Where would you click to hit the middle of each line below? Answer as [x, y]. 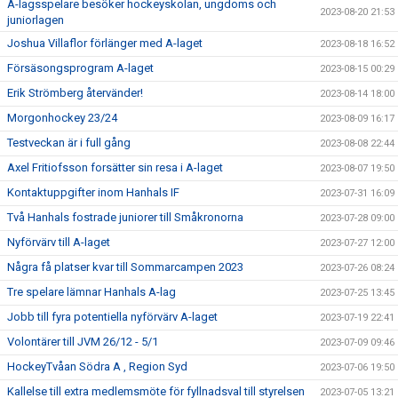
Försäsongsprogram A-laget [80, 68]
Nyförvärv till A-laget [59, 242]
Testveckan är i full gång [69, 142]
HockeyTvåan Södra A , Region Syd [97, 366]
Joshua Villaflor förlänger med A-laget [105, 43]
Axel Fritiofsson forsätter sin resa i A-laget [115, 167]
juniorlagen [36, 20]
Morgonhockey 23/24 [62, 117]
